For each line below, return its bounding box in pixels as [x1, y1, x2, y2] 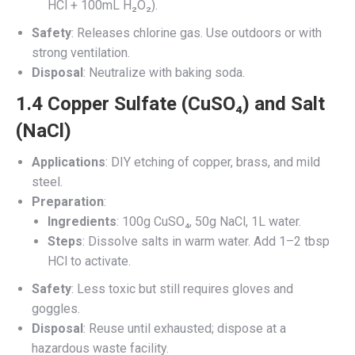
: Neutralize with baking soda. [83, 64, 245, 80]
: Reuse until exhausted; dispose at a [83, 320, 286, 336]
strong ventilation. [32, 44, 130, 60]
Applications [32, 154, 105, 170]
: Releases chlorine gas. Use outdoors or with [71, 25, 322, 40]
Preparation [32, 193, 104, 209]
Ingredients [48, 213, 116, 229]
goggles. [32, 300, 80, 316]
